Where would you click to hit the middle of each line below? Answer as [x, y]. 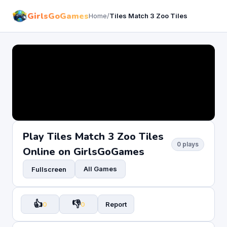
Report [116, 204]
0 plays [188, 144]
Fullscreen [49, 169]
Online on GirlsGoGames [84, 152]
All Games [100, 169]
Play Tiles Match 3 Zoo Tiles [93, 137]
